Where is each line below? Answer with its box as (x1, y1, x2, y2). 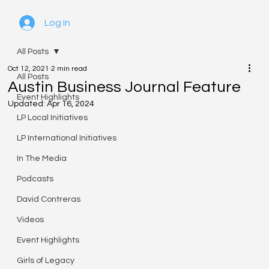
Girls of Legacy (17, 256, 75, 265)
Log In (44, 17, 71, 28)
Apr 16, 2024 (47, 100, 95, 108)
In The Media (17, 154, 67, 163)
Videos (17, 216, 44, 224)
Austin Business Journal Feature (8, 79, 241, 95)
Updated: (8, 100, 47, 108)
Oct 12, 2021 (8, 65, 50, 73)
